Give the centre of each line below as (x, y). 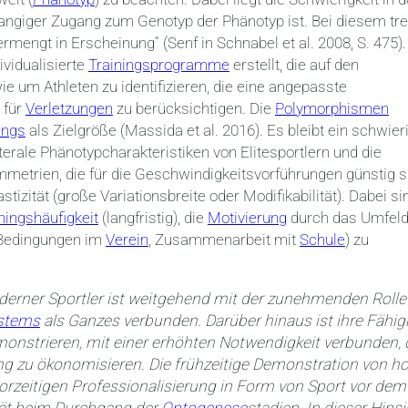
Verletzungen (69, 108)
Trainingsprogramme (158, 64)
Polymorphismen (331, 108)
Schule (322, 239)
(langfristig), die (153, 217)
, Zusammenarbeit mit (224, 239)
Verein (127, 239)
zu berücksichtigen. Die (194, 108)
